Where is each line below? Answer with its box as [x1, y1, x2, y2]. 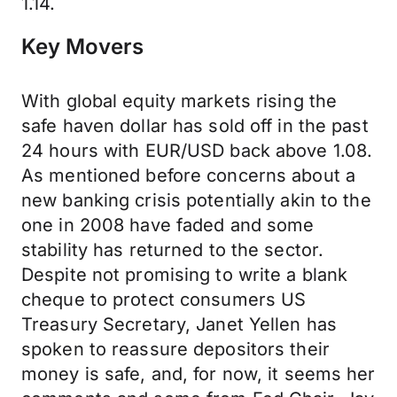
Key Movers [21, 34, 144, 59]
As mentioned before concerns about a [21, 165, 356, 186]
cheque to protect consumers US [21, 289, 307, 310]
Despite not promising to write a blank [21, 264, 348, 285]
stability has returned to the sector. [21, 239, 324, 261]
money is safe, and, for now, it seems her [21, 363, 376, 385]
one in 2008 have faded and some [21, 214, 315, 236]
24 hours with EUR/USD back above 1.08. [21, 140, 373, 161]
